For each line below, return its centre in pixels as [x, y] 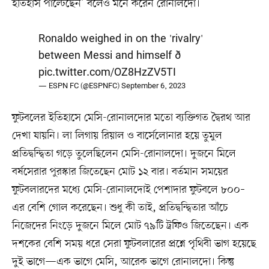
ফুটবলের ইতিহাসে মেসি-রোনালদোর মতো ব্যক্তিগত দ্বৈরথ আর [131, 117]
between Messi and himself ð [110, 56]
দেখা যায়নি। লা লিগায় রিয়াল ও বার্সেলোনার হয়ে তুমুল [117, 135]
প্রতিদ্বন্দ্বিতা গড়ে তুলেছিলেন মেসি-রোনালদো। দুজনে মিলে [124, 153]
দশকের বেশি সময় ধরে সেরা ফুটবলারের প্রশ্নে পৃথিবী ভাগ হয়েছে [134, 243]
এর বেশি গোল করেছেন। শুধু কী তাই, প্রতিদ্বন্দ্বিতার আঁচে [120, 207]
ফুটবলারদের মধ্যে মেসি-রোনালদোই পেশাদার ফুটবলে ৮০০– [128, 189]
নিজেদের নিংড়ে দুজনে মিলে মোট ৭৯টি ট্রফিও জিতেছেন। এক [130, 225]
